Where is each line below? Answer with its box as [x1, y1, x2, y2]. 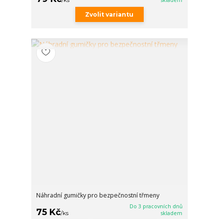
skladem [161, 209, 183, 217]
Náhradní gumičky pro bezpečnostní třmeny [36, 191, 160, 199]
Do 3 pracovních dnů [130, 202, 183, 210]
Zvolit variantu [85, 10, 134, 18]
